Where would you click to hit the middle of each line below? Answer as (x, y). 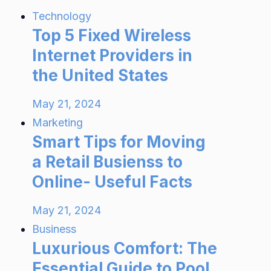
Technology (62, 16)
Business (54, 229)
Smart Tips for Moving (119, 142)
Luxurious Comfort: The (125, 248)
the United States (100, 75)
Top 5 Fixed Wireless (112, 35)
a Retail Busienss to (108, 162)
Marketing (58, 122)
